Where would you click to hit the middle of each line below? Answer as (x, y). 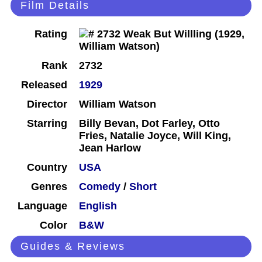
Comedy (100, 187)
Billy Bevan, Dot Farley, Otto (149, 124)
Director (47, 104)
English (98, 206)
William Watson (118, 104)
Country (47, 168)
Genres (49, 187)
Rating (51, 34)
